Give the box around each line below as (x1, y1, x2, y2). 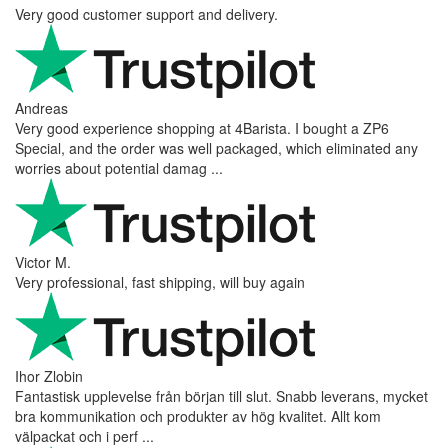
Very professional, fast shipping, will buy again (15, 272, 305, 293)
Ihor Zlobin (15, 366, 83, 387)
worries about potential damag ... (15, 158, 223, 179)
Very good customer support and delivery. (15, 4, 278, 25)
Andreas (15, 98, 68, 119)
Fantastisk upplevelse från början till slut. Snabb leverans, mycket (15, 386, 428, 407)
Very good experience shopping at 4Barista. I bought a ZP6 (15, 118, 389, 139)
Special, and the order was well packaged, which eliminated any (15, 138, 418, 159)
